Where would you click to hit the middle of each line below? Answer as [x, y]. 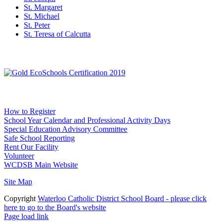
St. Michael [42, 16]
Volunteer [19, 156]
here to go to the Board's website [55, 207]
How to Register [30, 111]
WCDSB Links [44, 92]
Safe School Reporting [39, 138]
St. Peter [37, 25]
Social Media [39, 53]
